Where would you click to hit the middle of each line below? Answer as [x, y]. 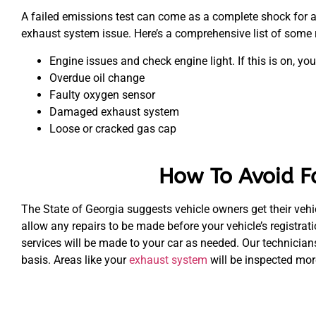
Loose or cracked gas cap [113, 128]
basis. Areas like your [75, 260]
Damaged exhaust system [114, 111]
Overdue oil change [97, 78]
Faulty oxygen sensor [102, 95]
